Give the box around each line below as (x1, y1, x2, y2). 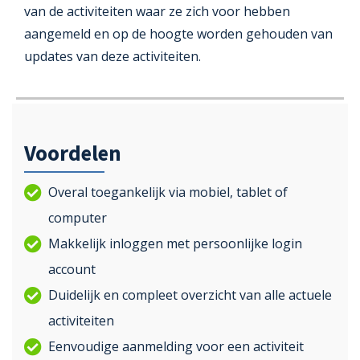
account (48, 260, 96, 279)
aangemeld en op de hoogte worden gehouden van (24, 25, 333, 43)
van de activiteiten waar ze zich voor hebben (24, 2, 290, 21)
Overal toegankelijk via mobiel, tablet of (48, 183, 288, 202)
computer (48, 209, 107, 227)
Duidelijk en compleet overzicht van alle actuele (48, 286, 332, 305)
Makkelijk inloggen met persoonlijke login (48, 235, 302, 253)
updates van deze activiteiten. (24, 47, 201, 66)
